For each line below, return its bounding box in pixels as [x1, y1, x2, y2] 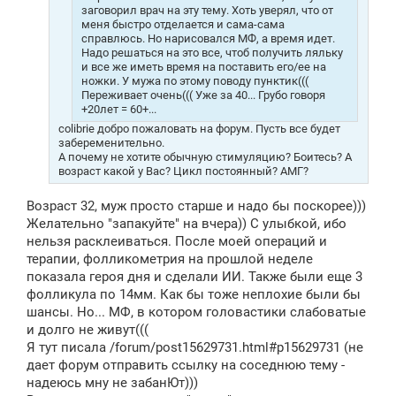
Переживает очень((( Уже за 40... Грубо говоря [81, 88, 325, 103]
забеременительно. [58, 136, 164, 150]
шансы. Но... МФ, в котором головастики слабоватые [27, 303, 366, 320]
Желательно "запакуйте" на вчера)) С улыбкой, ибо [27, 215, 346, 232]
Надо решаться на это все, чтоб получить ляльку [81, 46, 343, 60]
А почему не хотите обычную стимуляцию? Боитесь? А [58, 150, 352, 164]
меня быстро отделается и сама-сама [81, 18, 285, 32]
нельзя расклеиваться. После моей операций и [27, 232, 327, 249]
